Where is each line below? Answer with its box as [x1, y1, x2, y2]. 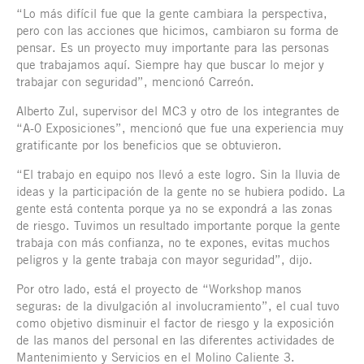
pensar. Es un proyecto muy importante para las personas [16, 40, 329, 55]
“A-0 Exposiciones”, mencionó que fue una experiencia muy [16, 120, 344, 136]
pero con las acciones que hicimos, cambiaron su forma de [16, 23, 339, 38]
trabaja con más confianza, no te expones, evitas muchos [16, 235, 330, 250]
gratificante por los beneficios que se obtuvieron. [16, 137, 282, 153]
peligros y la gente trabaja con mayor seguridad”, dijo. [16, 252, 313, 267]
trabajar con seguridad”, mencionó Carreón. [16, 74, 254, 89]
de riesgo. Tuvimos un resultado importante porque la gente [16, 218, 340, 233]
